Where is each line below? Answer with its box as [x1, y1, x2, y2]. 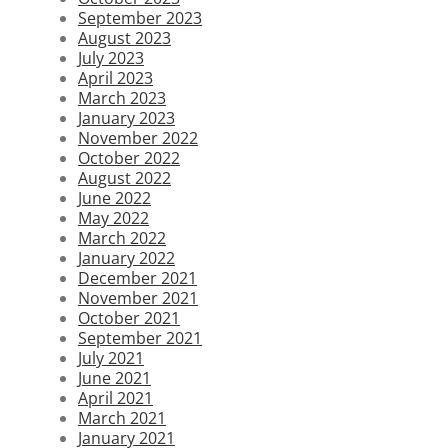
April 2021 [78, 386, 153, 409]
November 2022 [78, 126, 198, 149]
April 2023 [78, 66, 153, 89]
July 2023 [78, 46, 144, 69]
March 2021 [78, 406, 166, 429]
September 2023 [78, 6, 202, 29]
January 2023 [78, 106, 175, 129]
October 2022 [78, 146, 180, 169]
